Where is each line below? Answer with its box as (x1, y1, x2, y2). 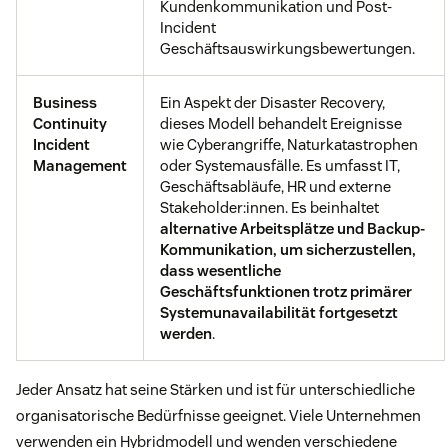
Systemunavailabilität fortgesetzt (160, 303, 398, 323)
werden (160, 324, 212, 344)
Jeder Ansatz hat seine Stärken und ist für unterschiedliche (16, 380, 415, 400)
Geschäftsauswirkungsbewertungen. (160, 39, 415, 59)
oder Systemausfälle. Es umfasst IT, (160, 156, 400, 176)
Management (33, 156, 127, 176)
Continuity (33, 114, 107, 134)
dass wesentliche (160, 261, 281, 281)
